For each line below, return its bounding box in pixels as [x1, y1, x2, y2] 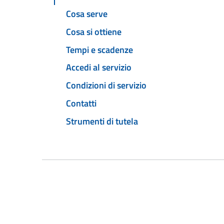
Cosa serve [66, 7, 107, 21]
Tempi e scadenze [66, 42, 133, 56]
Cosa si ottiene [66, 24, 121, 38]
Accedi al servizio [66, 60, 131, 74]
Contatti [66, 96, 96, 110]
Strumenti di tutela [66, 114, 138, 128]
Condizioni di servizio [66, 78, 146, 92]
